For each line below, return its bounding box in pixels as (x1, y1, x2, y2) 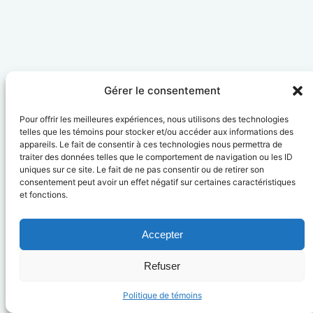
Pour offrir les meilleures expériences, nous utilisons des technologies (20, 114, 289, 124)
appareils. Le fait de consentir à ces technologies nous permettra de (20, 139, 282, 150)
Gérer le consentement (103, 84, 221, 97)
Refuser (144, 259, 180, 272)
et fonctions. (20, 189, 68, 200)
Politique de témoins (122, 290, 202, 300)
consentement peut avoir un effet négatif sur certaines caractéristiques (20, 177, 296, 187)
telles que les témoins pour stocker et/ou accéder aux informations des (20, 126, 293, 137)
